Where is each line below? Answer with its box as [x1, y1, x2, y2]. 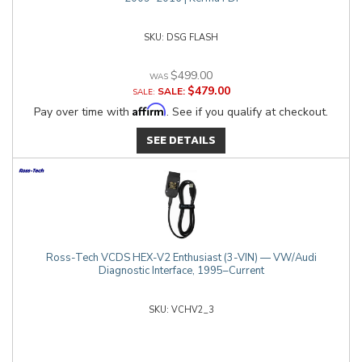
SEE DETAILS [146, 132, 216, 149]
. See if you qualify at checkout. [166, 104, 328, 120]
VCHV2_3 [170, 304, 214, 316]
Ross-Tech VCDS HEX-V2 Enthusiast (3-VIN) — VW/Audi [45, 250, 317, 265]
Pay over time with [34, 104, 133, 120]
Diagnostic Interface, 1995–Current [98, 263, 264, 278]
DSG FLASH [166, 32, 218, 44]
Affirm [133, 103, 166, 116]
